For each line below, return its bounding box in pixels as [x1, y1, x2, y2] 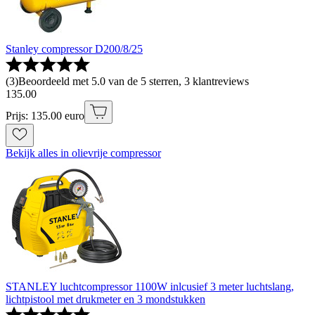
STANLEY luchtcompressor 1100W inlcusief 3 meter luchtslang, [6, 281, 294, 293]
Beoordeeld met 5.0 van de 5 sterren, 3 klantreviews [18, 75, 249, 88]
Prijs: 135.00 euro [6, 110, 84, 122]
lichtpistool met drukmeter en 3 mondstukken [6, 293, 205, 306]
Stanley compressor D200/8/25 [6, 43, 143, 56]
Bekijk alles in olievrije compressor [6, 147, 161, 160]
